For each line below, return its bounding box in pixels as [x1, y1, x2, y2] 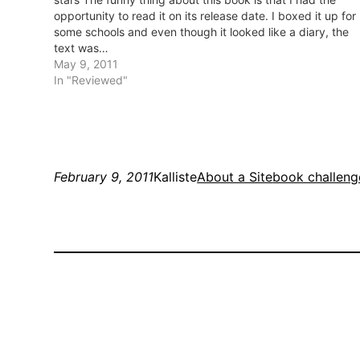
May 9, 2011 [54, 57, 119, 72]
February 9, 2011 [54, 169, 154, 186]
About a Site [197, 169, 273, 186]
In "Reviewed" [54, 73, 129, 88]
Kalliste [153, 169, 198, 186]
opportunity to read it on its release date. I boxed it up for [54, 9, 357, 23]
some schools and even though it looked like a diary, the [54, 25, 350, 39]
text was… [54, 41, 109, 55]
